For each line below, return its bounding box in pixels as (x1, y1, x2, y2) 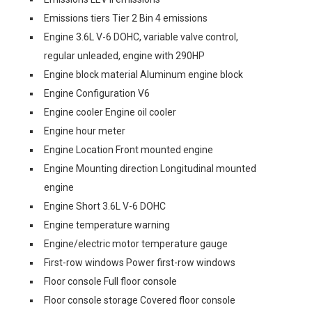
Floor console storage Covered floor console (44, 295, 235, 306)
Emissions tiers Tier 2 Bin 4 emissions (44, 13, 208, 24)
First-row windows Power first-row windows (44, 257, 235, 268)
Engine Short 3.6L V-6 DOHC (44, 201, 166, 212)
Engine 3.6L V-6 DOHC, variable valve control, (44, 31, 238, 42)
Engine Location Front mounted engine (44, 144, 213, 155)
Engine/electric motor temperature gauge (44, 238, 228, 249)
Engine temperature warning (44, 219, 170, 231)
